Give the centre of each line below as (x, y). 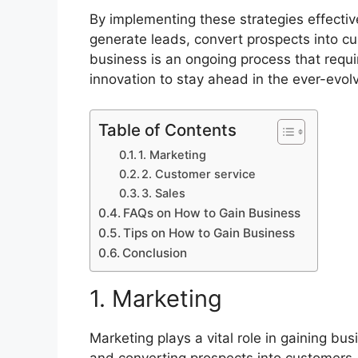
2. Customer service (199, 175)
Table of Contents (167, 130)
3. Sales (164, 194)
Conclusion (155, 253)
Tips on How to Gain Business (209, 233)
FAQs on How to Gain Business (212, 213)
